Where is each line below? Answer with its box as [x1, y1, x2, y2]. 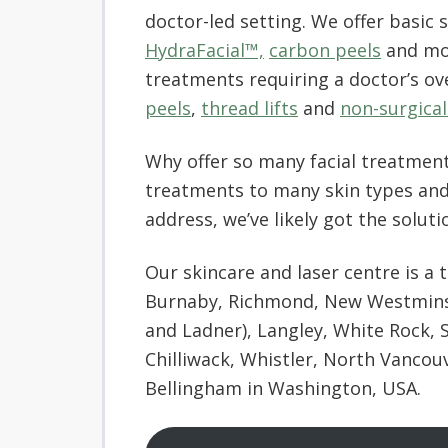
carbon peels [269, 38, 381, 62]
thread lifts [201, 96, 298, 120]
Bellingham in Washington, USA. [145, 376, 421, 400]
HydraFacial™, [145, 38, 264, 62]
